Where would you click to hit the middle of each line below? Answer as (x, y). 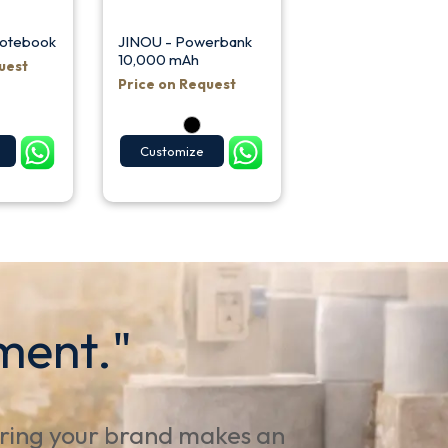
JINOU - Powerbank (185, 41)
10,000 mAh (159, 59)
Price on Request (177, 83)
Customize (172, 151)
